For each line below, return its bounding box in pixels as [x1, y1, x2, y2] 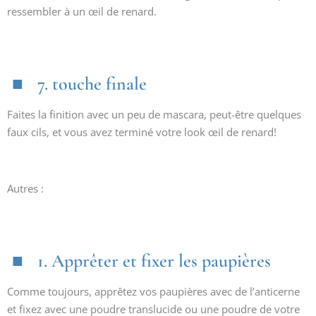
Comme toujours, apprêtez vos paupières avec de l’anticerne [7, 284, 300, 298]
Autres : [7, 181, 44, 195]
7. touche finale [37, 73, 147, 95]
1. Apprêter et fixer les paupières [37, 250, 271, 272]
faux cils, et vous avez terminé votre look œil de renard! [7, 125, 276, 139]
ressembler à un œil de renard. [7, 4, 157, 18]
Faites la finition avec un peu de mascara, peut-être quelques [7, 107, 301, 121]
